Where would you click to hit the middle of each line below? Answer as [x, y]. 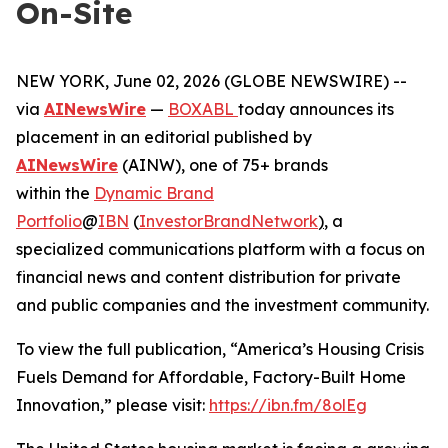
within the [55, 193]
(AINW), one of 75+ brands [223, 165]
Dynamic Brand [154, 193]
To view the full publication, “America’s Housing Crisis [220, 349]
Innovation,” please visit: [112, 405]
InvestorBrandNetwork [228, 221]
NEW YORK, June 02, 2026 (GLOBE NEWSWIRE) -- [211, 81]
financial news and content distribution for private [208, 277]
